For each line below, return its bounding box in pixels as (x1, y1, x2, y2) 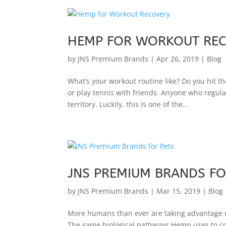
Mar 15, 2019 (156, 186, 201, 196)
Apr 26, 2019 (156, 53, 199, 64)
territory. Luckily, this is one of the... (68, 99, 189, 109)
